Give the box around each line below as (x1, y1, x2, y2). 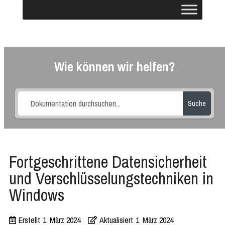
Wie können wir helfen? (54, 58, 175, 75)
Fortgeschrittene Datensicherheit (9, 151, 207, 173)
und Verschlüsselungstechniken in (9, 167, 213, 189)
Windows (9, 184, 64, 206)
